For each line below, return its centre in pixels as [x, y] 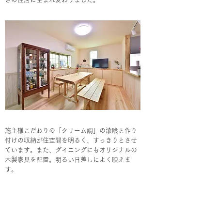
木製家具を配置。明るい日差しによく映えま [68, 160]
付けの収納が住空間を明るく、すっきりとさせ [71, 140]
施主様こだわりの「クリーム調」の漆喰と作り [71, 131]
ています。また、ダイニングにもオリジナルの [71, 150]
